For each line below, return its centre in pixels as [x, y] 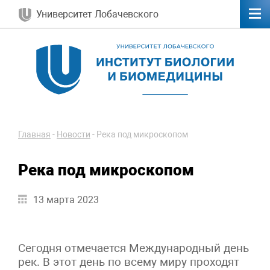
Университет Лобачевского [97, 14]
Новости [74, 134]
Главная [34, 134]
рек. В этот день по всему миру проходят [129, 262]
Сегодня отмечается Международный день [133, 248]
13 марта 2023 [66, 199]
